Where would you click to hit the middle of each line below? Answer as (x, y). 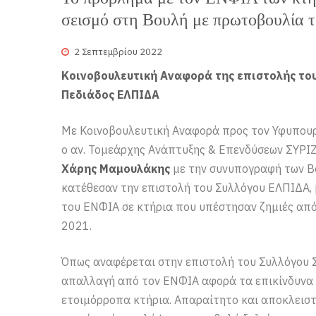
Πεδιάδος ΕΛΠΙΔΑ (110, 94)
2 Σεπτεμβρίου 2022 (118, 51)
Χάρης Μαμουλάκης (116, 168)
